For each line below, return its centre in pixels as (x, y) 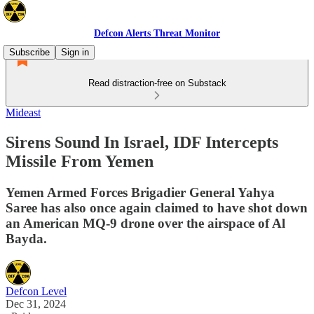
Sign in (75, 52)
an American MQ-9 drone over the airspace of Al (145, 223)
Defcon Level (36, 291)
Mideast (23, 112)
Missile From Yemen (80, 161)
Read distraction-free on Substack (157, 83)
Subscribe (29, 52)
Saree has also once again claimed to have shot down (157, 207)
